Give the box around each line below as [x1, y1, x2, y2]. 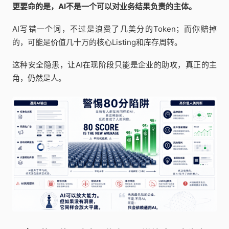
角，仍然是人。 [12, 73, 66, 83]
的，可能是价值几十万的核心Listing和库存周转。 [12, 37, 182, 47]
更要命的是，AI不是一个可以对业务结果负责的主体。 [12, 2, 196, 11]
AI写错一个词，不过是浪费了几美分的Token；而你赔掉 [12, 24, 217, 34]
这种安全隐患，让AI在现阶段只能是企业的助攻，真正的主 [12, 60, 217, 70]
